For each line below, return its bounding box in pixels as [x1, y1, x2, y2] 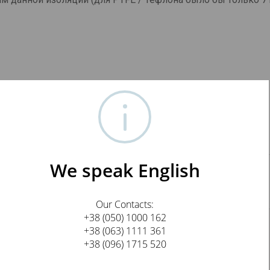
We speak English [49, 157, 200, 183]
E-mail [22, 257, 49, 269]
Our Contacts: [96, 197, 154, 211]
